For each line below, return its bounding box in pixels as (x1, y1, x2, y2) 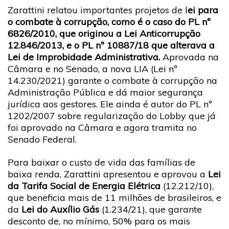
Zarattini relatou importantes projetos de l (8, 4, 188, 16)
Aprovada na (160, 51, 219, 63)
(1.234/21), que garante (99, 203, 202, 215)
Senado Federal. (8, 133, 77, 145)
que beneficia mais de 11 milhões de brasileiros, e (8, 192, 221, 203)
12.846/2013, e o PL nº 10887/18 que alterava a (8, 39, 215, 51)
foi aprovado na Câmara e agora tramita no (8, 121, 197, 133)
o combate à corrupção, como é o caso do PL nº (8, 15, 211, 28)
